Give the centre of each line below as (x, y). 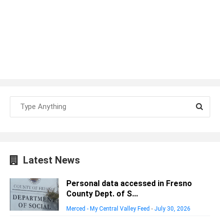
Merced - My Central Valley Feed (108, 208)
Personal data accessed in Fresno (129, 183)
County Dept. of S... (102, 193)
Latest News (49, 160)
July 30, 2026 (172, 208)
